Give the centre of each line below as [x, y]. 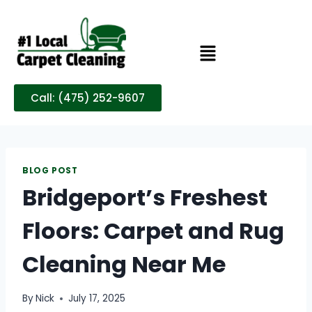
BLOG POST [50, 170]
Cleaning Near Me [124, 265]
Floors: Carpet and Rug [153, 231]
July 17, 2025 [97, 299]
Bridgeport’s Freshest [145, 198]
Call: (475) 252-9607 [88, 97]
